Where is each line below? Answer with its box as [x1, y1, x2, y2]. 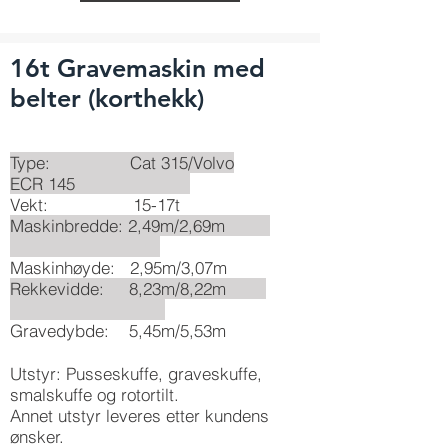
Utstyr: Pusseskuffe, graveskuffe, [10, 363, 262, 384]
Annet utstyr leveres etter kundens [10, 405, 269, 426]
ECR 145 [10, 173, 190, 194]
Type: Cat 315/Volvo [10, 152, 234, 173]
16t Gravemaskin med [10, 53, 265, 83]
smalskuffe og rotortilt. [10, 384, 179, 405]
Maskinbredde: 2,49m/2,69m [10, 215, 270, 236]
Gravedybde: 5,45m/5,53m [10, 320, 226, 341]
